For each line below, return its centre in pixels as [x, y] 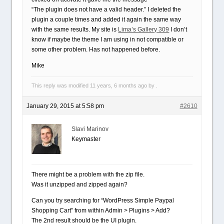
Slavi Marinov [90, 129]
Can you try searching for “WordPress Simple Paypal [103, 200]
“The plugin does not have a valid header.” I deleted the [106, 9]
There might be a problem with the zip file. [88, 174]
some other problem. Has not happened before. [96, 49]
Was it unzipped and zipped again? [80, 184]
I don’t [178, 29]
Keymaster [86, 139]
